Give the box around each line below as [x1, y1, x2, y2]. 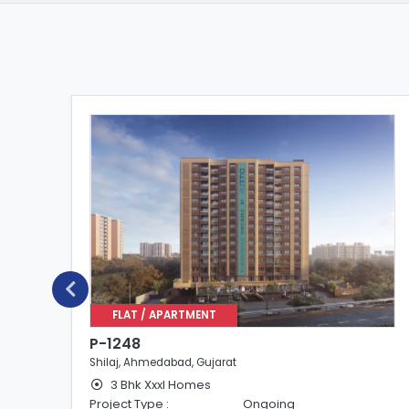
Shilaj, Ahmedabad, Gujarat [89, 355, 237, 371]
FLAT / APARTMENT [111, 308, 216, 323]
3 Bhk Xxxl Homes [108, 375, 212, 393]
